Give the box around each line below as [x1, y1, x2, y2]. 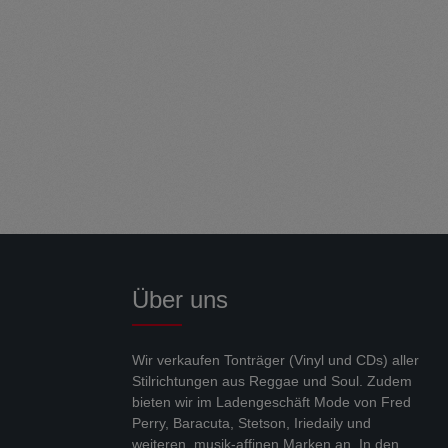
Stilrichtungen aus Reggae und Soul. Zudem [132, 373, 412, 389]
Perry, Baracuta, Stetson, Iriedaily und [132, 415, 371, 431]
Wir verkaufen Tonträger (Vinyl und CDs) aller [132, 352, 419, 368]
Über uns [132, 286, 228, 313]
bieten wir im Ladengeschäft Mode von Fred [132, 394, 411, 410]
